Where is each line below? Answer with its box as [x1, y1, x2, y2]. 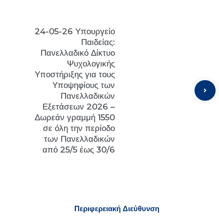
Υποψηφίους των [52, 80, 115, 90]
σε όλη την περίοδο [43, 123, 115, 133]
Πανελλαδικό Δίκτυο [41, 48, 115, 58]
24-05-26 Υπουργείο [35, 26, 115, 36]
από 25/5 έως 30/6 [43, 145, 115, 154]
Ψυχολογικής [67, 59, 115, 68]
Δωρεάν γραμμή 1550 [35, 112, 115, 122]
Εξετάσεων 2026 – [43, 102, 115, 111]
